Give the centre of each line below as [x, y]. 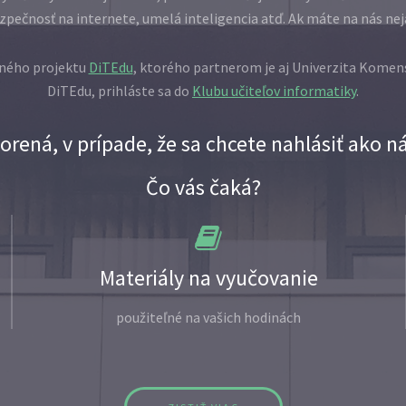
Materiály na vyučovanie [208, 278]
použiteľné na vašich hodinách [208, 318]
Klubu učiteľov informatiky [274, 91]
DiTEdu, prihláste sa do [120, 91]
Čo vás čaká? [203, 188]
